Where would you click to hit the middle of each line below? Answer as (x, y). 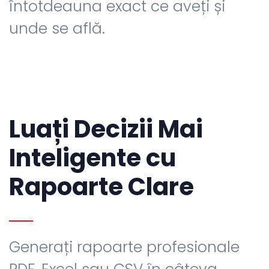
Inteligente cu (92, 158)
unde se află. (57, 29)
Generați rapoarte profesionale (124, 247)
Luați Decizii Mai (106, 129)
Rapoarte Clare (101, 187)
